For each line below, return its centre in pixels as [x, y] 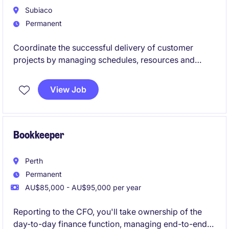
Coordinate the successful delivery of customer [103, 48]
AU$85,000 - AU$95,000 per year [82, 187]
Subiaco [38, 10]
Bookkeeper [39, 135]
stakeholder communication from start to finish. [103, 72]
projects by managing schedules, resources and [104, 60]
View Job [68, 89]
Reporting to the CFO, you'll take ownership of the [108, 212]
